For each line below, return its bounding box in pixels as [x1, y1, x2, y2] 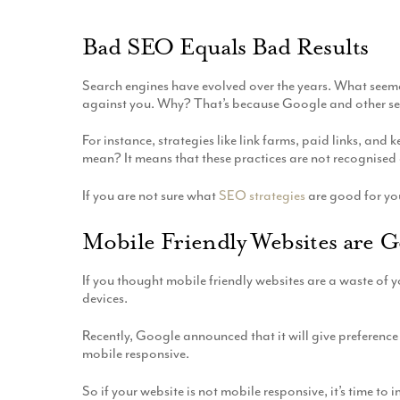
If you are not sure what [82, 186, 219, 204]
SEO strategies [219, 186, 305, 204]
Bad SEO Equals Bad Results [82, 31, 369, 62]
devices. [82, 289, 128, 308]
